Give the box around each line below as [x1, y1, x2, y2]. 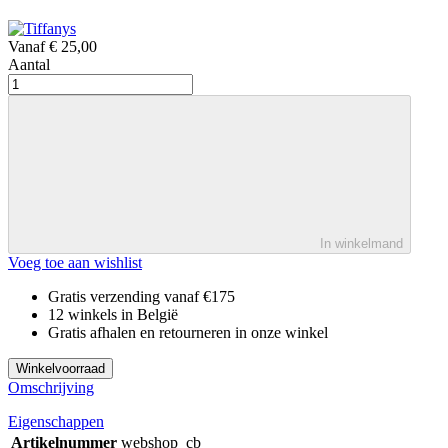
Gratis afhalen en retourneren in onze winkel [48, 323, 328, 341]
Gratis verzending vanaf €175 [48, 287, 235, 305]
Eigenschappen [8, 412, 104, 430]
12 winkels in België [48, 305, 178, 323]
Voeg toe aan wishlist [8, 253, 142, 271]
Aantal [8, 55, 50, 73]
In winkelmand [320, 235, 403, 251]
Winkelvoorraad [16, 360, 105, 376]
